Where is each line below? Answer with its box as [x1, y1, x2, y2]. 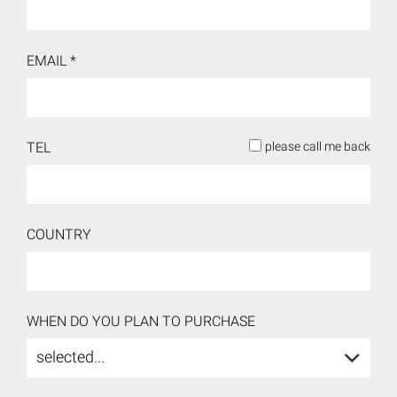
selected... [36, 347, 105, 367]
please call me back [265, 139, 370, 154]
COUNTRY [27, 226, 91, 244]
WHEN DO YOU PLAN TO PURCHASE [27, 313, 255, 331]
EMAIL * [27, 52, 76, 70]
